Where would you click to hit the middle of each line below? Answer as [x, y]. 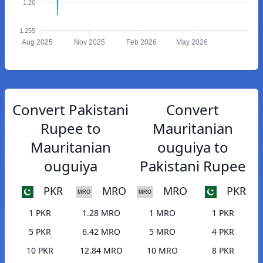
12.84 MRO [101, 251]
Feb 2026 [142, 43]
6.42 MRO [101, 232]
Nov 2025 [89, 43]
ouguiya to [193, 147]
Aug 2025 [37, 43]
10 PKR [40, 251]
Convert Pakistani [70, 109]
